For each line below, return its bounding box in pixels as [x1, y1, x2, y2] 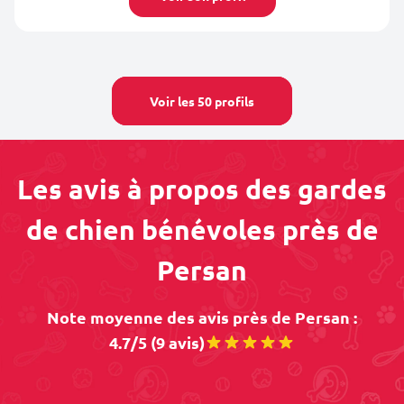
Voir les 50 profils [150, 93, 254, 109]
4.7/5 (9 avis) [109, 332, 205, 353]
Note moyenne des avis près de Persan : [47, 307, 357, 327]
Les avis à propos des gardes [17, 172, 387, 206]
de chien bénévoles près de [25, 213, 379, 246]
